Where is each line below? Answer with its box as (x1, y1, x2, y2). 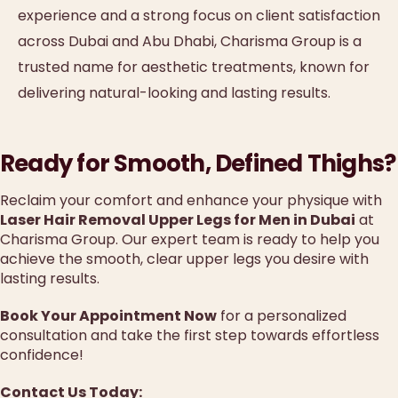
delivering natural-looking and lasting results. (18, 83, 330, 104)
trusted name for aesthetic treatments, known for (18, 57, 370, 78)
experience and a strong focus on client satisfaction (18, 5, 380, 27)
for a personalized (217, 305, 346, 326)
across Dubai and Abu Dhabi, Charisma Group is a (18, 31, 362, 52)
